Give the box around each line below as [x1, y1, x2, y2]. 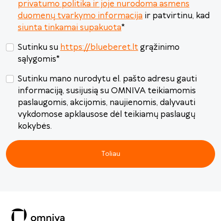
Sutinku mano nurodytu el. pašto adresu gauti [18, 74, 197, 85]
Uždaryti [165, 1, 196, 12]
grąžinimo [140, 42, 180, 53]
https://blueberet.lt [60, 42, 138, 53]
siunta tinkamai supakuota [18, 22, 121, 34]
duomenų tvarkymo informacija [18, 10, 143, 22]
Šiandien [80, 1, 110, 12]
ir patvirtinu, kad [145, 10, 210, 22]
